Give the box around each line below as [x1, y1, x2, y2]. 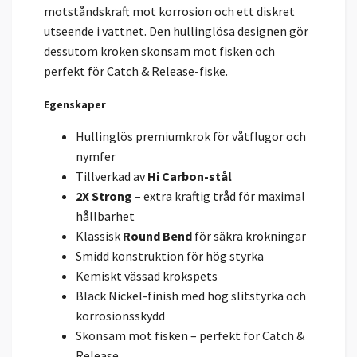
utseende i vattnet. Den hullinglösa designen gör [44, 22, 308, 39]
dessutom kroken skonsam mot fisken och [44, 42, 275, 59]
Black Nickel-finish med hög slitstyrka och [76, 287, 306, 304]
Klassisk [76, 227, 123, 244]
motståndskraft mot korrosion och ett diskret [44, 2, 295, 19]
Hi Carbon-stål [147, 167, 232, 184]
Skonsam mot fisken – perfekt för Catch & [76, 327, 304, 343]
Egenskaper [44, 96, 106, 112]
